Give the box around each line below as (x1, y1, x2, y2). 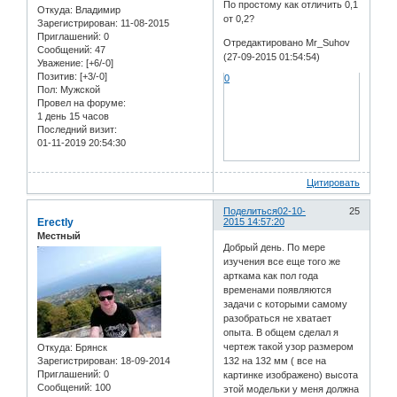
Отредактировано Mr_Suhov (223, 36, 351, 48)
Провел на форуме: (37, 97, 126, 108)
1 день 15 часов (37, 110, 109, 121)
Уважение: (37, 57, 83, 68)
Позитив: (37, 70, 77, 82)
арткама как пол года (223, 270, 319, 282)
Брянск (73, 342, 107, 354)
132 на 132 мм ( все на (223, 355, 327, 367)
